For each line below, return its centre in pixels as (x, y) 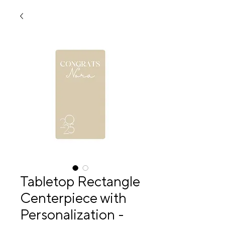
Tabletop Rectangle (80, 182)
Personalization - (72, 215)
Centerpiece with (73, 198)
